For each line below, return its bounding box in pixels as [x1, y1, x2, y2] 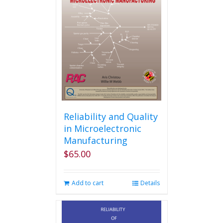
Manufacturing [63, 134, 127, 146]
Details [140, 179, 160, 187]
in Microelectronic [63, 122, 141, 134]
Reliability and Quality [63, 111, 158, 122]
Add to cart [71, 179, 104, 187]
